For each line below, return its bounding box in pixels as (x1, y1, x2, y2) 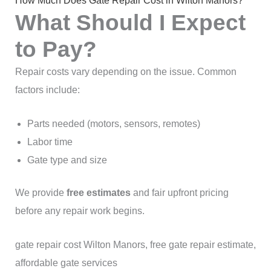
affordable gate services (15, 257, 117, 268)
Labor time (27, 137, 73, 148)
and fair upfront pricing (130, 188, 229, 198)
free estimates (66, 188, 131, 198)
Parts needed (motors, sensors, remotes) (27, 119, 200, 129)
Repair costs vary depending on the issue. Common (15, 67, 237, 77)
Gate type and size (27, 155, 107, 166)
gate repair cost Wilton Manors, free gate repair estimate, (15, 239, 256, 250)
